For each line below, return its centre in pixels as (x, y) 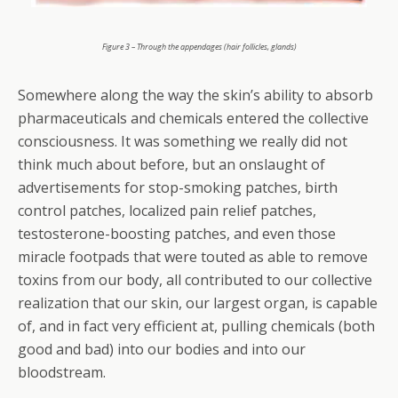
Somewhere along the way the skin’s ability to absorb (195, 95)
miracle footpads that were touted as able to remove (193, 257)
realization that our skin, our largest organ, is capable (198, 303)
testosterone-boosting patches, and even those (177, 234)
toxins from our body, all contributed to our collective (195, 280)
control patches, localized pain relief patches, (167, 211)
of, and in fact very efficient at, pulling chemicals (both (196, 326)
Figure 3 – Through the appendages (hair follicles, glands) (199, 47)
